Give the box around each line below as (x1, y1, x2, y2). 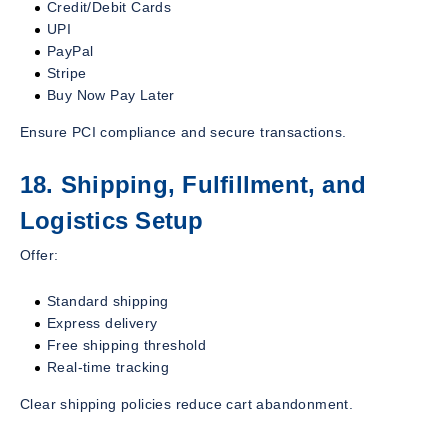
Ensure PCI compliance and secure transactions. (20, 124, 347, 141)
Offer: (20, 246, 59, 263)
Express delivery (47, 314, 158, 331)
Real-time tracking (47, 358, 170, 375)
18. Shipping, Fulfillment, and (20, 171, 367, 199)
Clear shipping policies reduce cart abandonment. (20, 395, 354, 412)
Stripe (47, 65, 87, 82)
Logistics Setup (20, 207, 204, 235)
